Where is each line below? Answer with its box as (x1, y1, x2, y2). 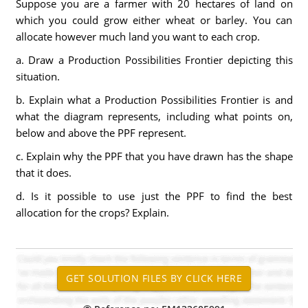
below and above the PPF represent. (15, 126, 186, 140)
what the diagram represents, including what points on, (15, 109, 293, 123)
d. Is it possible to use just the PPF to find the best (15, 189, 293, 203)
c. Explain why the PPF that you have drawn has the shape (15, 149, 293, 163)
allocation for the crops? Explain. (15, 206, 169, 219)
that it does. (15, 166, 71, 179)
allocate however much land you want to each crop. (15, 30, 260, 43)
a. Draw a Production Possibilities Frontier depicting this (15, 53, 293, 67)
